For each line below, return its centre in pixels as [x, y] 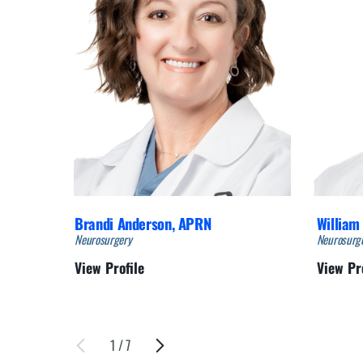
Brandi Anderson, [126, 223]
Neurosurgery [103, 239]
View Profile [110, 268]
